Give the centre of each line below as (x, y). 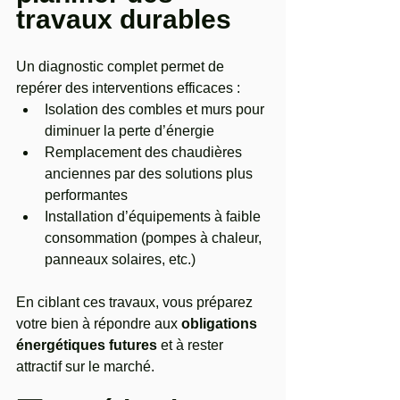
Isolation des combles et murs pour (156, 109)
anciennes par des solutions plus (150, 174)
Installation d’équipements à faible (154, 217)
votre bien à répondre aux (99, 324)
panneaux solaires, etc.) (120, 259)
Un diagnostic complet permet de (122, 67)
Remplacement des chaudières (145, 152)
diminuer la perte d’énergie (129, 131)
